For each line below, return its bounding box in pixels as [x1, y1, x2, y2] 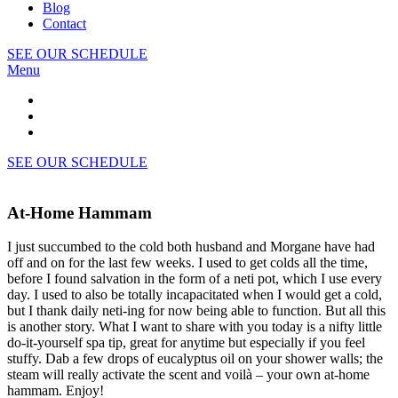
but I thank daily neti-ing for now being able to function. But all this [7, 303, 386, 319]
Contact [43, 16, 86, 31]
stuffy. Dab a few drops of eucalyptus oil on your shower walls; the [7, 351, 383, 367]
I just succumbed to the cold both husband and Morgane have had [7, 239, 375, 255]
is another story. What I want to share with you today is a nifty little [7, 319, 382, 335]
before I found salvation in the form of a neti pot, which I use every [7, 271, 382, 287]
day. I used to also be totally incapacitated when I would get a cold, [7, 287, 382, 303]
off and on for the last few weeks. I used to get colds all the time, [7, 255, 368, 271]
